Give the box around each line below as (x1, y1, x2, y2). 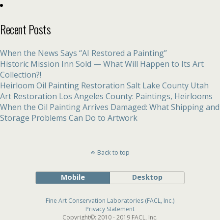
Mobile (60, 172, 85, 182)
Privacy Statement (85, 205, 135, 214)
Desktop (132, 172, 163, 182)
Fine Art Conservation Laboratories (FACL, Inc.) (46, 196, 174, 205)
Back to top (97, 148, 130, 157)
